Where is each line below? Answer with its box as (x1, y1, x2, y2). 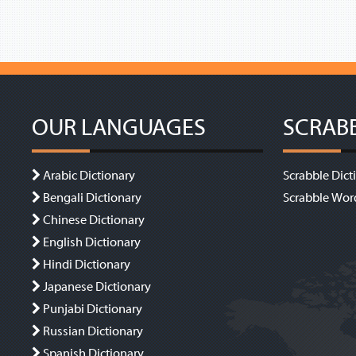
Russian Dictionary (43, 323, 144, 339)
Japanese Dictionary (43, 279, 152, 294)
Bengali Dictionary (43, 190, 142, 205)
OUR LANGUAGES (32, 114, 207, 141)
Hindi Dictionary (43, 257, 131, 272)
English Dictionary (43, 234, 141, 250)
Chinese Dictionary (43, 212, 145, 227)
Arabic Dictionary (43, 168, 136, 183)
